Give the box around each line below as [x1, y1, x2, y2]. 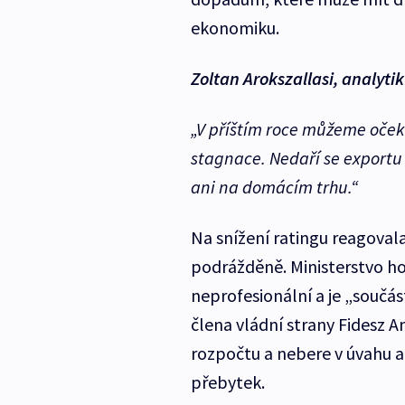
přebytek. [190, 371, 265, 394]
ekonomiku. [190, 16, 279, 40]
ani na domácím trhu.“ [190, 175, 358, 199]
